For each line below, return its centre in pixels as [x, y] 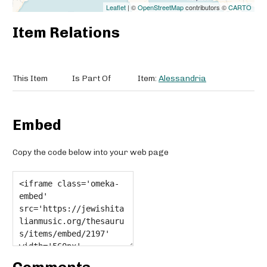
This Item [30, 79]
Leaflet [116, 7]
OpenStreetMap [161, 7]
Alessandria [182, 79]
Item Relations [66, 33]
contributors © [206, 7]
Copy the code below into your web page [91, 153]
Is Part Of [91, 79]
